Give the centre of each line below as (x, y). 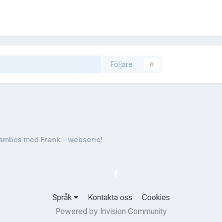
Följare (121, 64)
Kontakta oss (110, 198)
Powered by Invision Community (111, 212)
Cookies (156, 198)
